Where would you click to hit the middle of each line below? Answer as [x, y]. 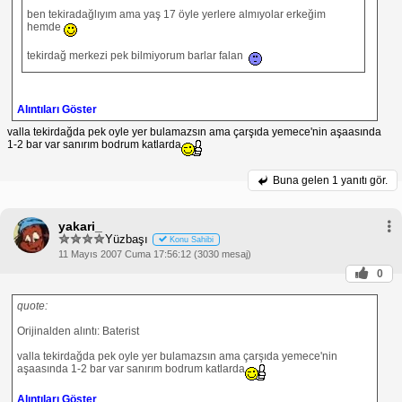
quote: [32, 306]
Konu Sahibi [192, 240]
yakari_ [80, 226]
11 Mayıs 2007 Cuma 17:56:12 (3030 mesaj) [155, 253]
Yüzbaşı [127, 240]
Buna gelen [302, 180]
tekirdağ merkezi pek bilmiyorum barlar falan [136, 56]
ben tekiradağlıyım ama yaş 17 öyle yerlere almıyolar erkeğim [176, 14]
